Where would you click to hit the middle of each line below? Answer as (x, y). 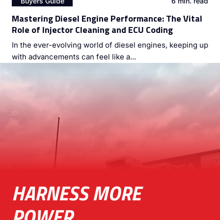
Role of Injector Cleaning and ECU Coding (92, 30)
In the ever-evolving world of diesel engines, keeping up (110, 45)
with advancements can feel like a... (74, 57)
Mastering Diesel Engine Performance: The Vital (107, 19)
